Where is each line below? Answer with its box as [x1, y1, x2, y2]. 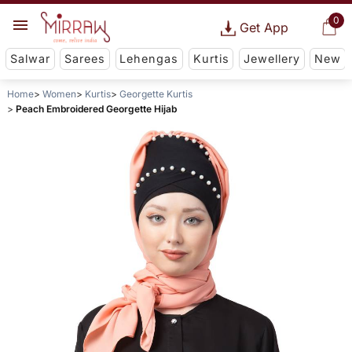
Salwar [9, 52, 50, 66]
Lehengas [119, 52, 179, 66]
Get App [239, 20, 288, 35]
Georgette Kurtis [119, 88, 192, 101]
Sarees [64, 52, 106, 66]
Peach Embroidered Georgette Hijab [15, 103, 177, 115]
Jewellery [243, 52, 300, 66]
